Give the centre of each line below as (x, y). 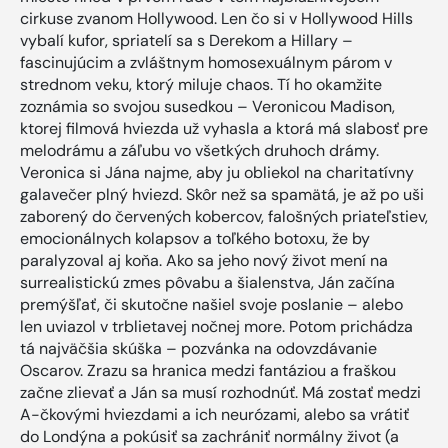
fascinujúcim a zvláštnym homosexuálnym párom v (206, 62)
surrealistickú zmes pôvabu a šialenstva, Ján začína (207, 282)
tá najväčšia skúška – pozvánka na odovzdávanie (198, 348)
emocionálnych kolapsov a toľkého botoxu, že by (195, 238)
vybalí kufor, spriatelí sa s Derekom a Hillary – (186, 40)
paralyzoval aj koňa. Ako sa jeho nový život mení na (204, 260)
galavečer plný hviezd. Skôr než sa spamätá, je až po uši (222, 194)
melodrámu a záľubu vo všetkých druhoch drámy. (199, 150)
